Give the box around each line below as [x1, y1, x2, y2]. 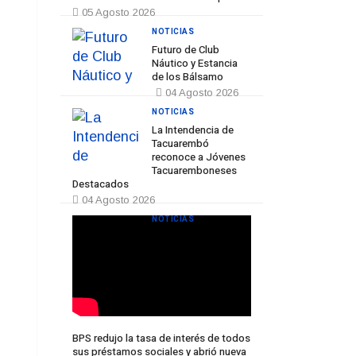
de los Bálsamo [152, 69, 223, 84]
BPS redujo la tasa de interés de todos [72, 330, 250, 346]
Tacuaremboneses [152, 163, 237, 178]
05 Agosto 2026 [79, 6, 155, 18]
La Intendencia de [152, 122, 234, 137]
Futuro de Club [152, 42, 219, 57]
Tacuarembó [152, 136, 209, 151]
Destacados [72, 176, 129, 192]
